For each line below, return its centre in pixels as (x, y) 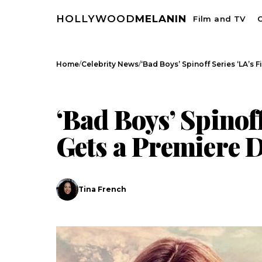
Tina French (102, 189)
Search (198, 213)
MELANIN (161, 18)
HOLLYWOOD (96, 18)
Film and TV (219, 19)
